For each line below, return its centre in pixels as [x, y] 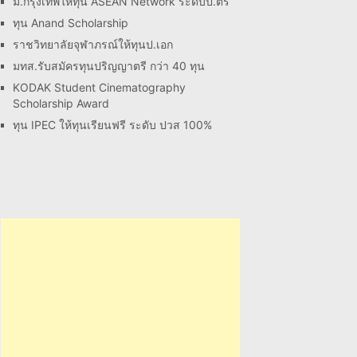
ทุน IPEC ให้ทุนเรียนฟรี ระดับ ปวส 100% [112, 125]
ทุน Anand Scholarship [71, 23]
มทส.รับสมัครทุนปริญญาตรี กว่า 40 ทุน [109, 66]
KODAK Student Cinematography [99, 87]
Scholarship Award [61, 103]
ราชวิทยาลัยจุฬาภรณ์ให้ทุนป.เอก [93, 44]
